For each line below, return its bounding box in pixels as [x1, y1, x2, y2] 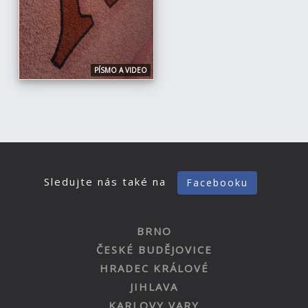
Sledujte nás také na [44, 174, 170, 188]
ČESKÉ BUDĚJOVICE [96, 242, 212, 256]
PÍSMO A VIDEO [94, 65, 147, 76]
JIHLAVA [130, 279, 178, 294]
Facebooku [186, 175, 248, 189]
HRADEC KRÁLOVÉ [99, 261, 209, 275]
